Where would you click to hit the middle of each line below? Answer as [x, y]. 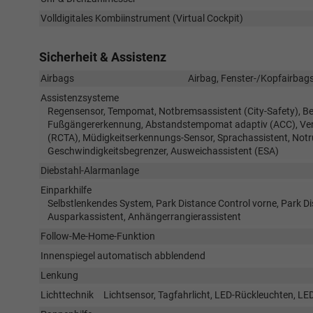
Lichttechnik [67, 295]
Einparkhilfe [66, 190]
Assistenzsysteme [80, 98]
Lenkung [59, 275]
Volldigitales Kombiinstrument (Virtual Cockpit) [142, 18]
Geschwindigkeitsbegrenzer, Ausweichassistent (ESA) [163, 151]
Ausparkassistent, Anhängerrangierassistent [144, 217]
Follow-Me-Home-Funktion [98, 236]
